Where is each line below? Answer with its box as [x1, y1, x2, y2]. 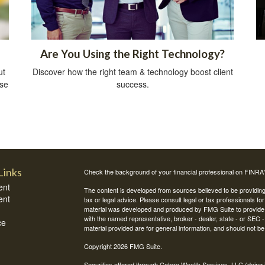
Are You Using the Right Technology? [40, 47, 225, 60]
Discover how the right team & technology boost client [32, 65, 233, 77]
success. [116, 77, 149, 90]
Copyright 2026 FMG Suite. [83, 241, 162, 251]
